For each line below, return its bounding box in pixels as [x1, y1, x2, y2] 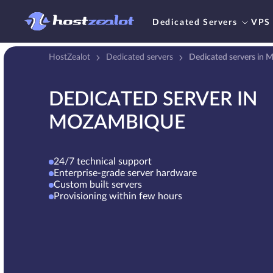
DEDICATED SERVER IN [49, 90, 258, 109]
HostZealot [49, 53, 90, 62]
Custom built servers [54, 180, 142, 190]
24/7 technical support [54, 157, 152, 166]
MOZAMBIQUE [49, 113, 185, 132]
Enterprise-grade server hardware [54, 168, 197, 178]
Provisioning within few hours [54, 191, 182, 201]
